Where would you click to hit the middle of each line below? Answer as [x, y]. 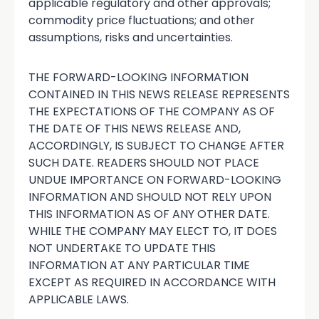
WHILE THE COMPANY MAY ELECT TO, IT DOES [153, 231]
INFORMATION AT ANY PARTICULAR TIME [139, 266]
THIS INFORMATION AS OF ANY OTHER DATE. [149, 214]
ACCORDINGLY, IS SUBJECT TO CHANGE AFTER [156, 146]
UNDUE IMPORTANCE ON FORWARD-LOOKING [155, 180]
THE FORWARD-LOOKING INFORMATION [138, 78]
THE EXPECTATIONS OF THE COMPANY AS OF [152, 112]
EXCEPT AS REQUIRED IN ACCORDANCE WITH [152, 283]
